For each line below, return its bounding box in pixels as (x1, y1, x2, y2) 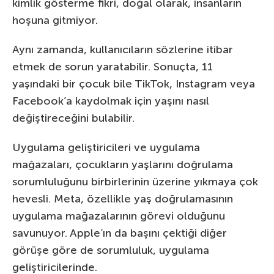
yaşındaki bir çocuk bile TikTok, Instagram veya (12, 76, 255, 91)
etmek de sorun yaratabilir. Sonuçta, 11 (12, 59, 213, 73)
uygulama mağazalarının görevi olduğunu (12, 209, 225, 223)
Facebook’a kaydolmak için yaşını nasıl (12, 94, 209, 108)
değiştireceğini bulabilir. (12, 111, 135, 125)
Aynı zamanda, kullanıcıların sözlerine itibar (12, 42, 233, 56)
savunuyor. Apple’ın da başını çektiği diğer (12, 226, 227, 240)
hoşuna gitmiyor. (12, 13, 98, 27)
